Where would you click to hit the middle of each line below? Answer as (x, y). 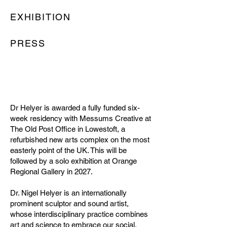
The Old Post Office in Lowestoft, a (68, 129)
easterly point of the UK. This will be (68, 150)
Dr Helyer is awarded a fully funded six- (75, 107)
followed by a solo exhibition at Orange (73, 161)
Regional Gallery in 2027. (51, 171)
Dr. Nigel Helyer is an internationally (68, 193)
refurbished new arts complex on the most (80, 139)
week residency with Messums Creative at (81, 118)
